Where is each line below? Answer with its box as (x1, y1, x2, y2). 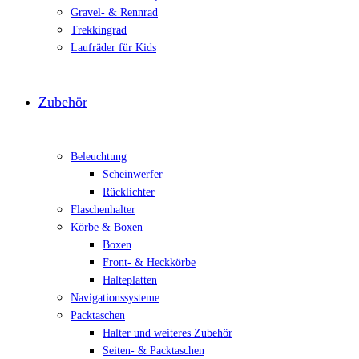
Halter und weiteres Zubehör (103, 327, 232, 339)
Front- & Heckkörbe (103, 256, 196, 268)
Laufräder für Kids (71, 42, 156, 54)
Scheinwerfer (103, 168, 163, 180)
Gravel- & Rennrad (71, 6, 158, 18)
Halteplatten (103, 274, 157, 286)
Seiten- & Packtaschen (103, 345, 204, 357)
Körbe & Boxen (71, 221, 143, 233)
